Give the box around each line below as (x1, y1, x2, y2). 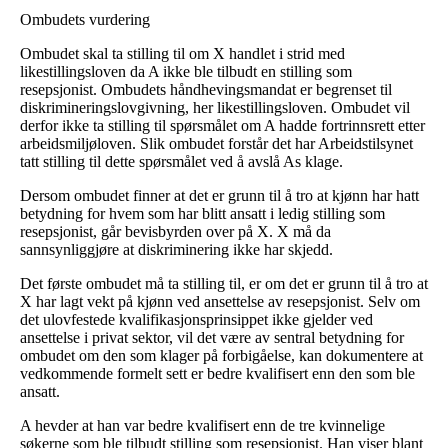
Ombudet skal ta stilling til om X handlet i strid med (20, 44, 345, 62)
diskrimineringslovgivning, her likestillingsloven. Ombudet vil (20, 98, 410, 116)
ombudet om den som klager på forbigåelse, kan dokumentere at (20, 346, 423, 364)
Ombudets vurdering (20, 10, 150, 28)
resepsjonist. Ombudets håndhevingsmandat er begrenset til (20, 80, 392, 98)
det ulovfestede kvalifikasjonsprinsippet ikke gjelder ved (20, 310, 373, 328)
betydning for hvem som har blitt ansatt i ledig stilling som (20, 204, 385, 222)
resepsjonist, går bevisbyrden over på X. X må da (20, 222, 331, 240)
